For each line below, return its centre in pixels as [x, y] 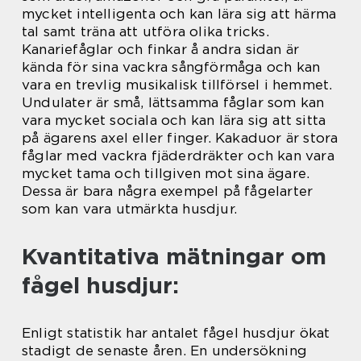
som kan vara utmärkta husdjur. [129, 209]
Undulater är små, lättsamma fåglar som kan [173, 102]
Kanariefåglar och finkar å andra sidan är [161, 49]
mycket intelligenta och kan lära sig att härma [179, 14]
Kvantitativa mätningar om [174, 256]
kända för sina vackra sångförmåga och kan [171, 67]
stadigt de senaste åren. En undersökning [165, 351]
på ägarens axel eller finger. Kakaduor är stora [180, 138]
